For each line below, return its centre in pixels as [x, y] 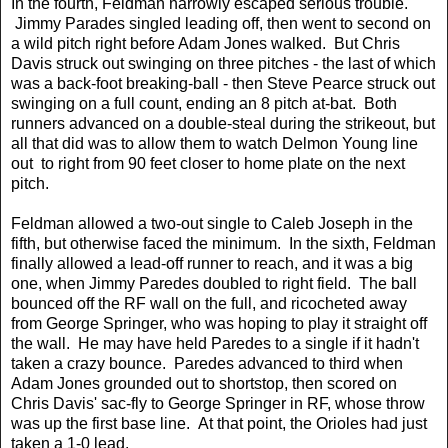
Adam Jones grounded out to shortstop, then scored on [204, 383]
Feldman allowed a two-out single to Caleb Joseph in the [212, 223]
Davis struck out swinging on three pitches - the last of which [223, 63]
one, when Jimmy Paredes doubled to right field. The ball [214, 283]
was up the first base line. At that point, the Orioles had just [219, 423]
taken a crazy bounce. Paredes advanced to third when [207, 363]
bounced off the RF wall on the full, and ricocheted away [209, 303]
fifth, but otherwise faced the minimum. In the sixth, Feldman [223, 243]
